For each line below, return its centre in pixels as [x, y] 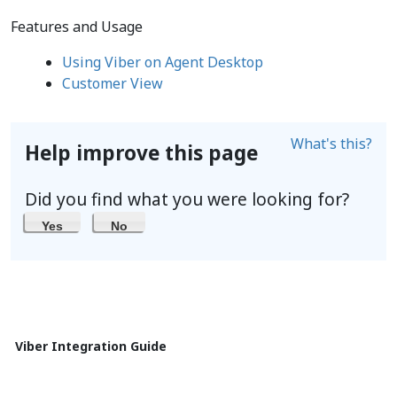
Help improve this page [141, 153]
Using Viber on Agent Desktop [162, 62]
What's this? [331, 144]
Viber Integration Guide [91, 346]
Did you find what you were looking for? [187, 199]
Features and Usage [77, 27]
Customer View [112, 83]
